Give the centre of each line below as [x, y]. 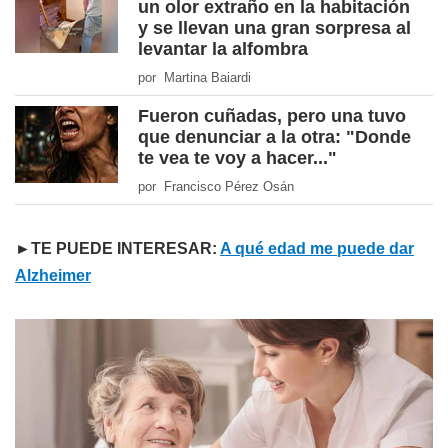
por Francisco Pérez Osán [216, 187]
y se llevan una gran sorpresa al [274, 28]
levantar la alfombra [223, 49]
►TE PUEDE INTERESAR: [117, 249]
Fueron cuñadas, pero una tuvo [272, 116]
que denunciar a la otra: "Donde [274, 137]
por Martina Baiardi [194, 78]
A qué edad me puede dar [317, 249]
